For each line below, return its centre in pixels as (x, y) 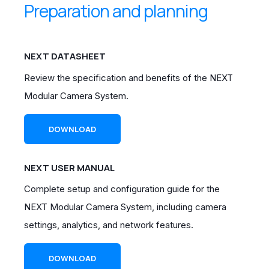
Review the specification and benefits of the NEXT (128, 77)
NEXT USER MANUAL (69, 168)
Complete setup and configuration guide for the (122, 189)
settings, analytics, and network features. (109, 225)
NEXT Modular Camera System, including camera (125, 207)
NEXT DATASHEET (65, 56)
